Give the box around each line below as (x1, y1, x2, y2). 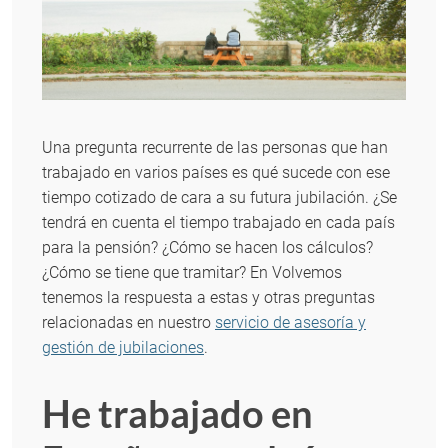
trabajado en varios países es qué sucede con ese (42, 163, 390, 183)
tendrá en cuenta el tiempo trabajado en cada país (42, 213, 395, 233)
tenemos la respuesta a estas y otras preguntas (42, 288, 375, 308)
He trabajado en (42, 390, 313, 437)
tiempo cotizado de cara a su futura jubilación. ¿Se (42, 188, 397, 208)
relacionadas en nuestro (42, 313, 215, 333)
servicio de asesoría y (215, 313, 366, 333)
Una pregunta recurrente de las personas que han (42, 138, 388, 158)
